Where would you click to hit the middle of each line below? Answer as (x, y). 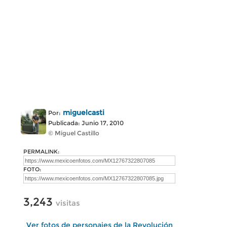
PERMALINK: (41, 152)
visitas (68, 203)
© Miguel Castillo (74, 133)
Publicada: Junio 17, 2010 (86, 123)
